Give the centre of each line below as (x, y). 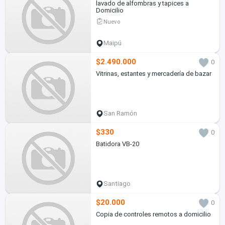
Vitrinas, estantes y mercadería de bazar (153, 74)
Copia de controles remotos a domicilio (153, 214)
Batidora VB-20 (117, 144)
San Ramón (121, 114)
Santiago (117, 184)
